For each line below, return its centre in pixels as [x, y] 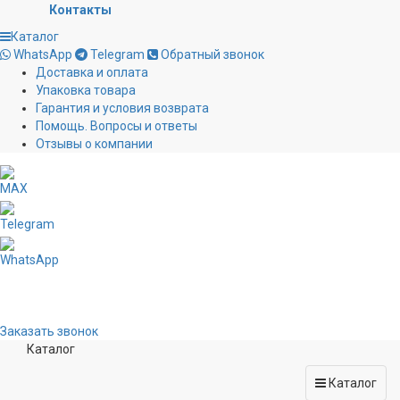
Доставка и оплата [92, 73]
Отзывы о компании [94, 144]
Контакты [80, 10]
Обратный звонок [212, 55]
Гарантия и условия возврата [122, 108]
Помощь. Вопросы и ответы [117, 126]
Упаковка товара [86, 91]
